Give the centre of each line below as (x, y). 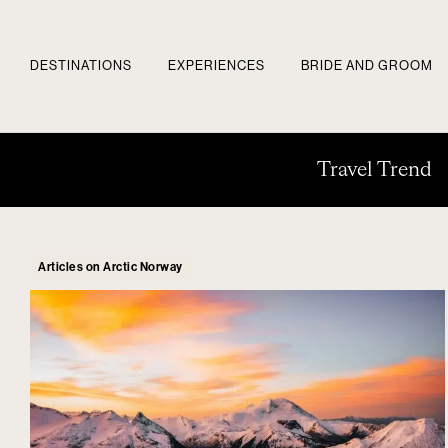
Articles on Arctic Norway (143, 267)
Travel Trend (374, 170)
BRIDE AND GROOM (367, 65)
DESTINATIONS (81, 65)
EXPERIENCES (216, 65)
